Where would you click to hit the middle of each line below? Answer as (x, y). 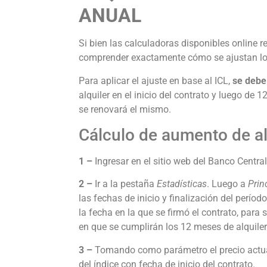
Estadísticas (182, 184)
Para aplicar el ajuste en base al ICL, (154, 80)
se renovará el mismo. (125, 109)
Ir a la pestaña (125, 184)
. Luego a (227, 184)
